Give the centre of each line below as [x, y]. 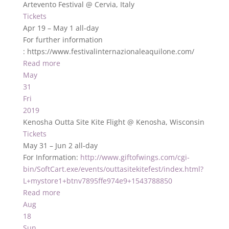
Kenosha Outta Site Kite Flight [75, 122]
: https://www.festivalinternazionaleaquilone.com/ [108, 51]
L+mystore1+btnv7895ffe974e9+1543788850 [97, 181]
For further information [63, 40]
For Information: [51, 157]
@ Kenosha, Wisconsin [166, 122]
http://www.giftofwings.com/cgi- [135, 157]
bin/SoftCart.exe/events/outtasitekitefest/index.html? [113, 169]
